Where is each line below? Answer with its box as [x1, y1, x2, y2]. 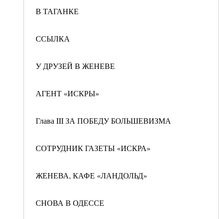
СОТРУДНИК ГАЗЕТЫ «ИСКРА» [36, 143, 151, 153]
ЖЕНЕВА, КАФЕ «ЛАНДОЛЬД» [36, 170, 147, 180]
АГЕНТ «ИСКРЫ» [36, 88, 99, 98]
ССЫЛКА [36, 33, 70, 44]
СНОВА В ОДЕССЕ [36, 197, 104, 208]
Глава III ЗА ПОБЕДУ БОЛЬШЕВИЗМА [36, 115, 171, 126]
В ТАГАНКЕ [36, 6, 79, 16]
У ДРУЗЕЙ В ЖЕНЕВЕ [36, 61, 115, 71]
